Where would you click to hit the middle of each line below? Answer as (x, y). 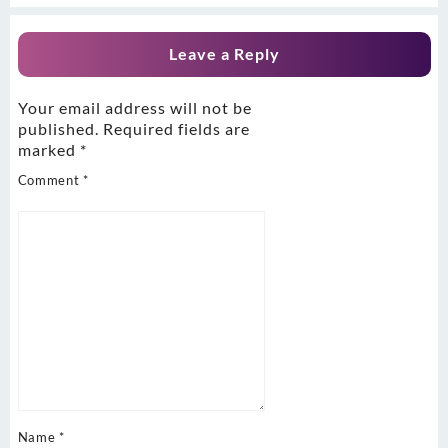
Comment (50, 180)
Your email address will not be (134, 108)
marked (48, 150)
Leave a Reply (224, 54)
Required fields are (176, 129)
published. (58, 129)
